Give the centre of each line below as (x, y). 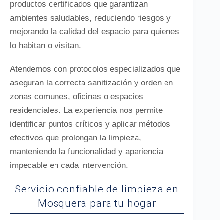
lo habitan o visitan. (45, 45)
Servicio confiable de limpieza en (97, 189)
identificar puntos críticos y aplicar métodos (90, 124)
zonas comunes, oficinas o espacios (77, 96)
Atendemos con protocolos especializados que (95, 69)
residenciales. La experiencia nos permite (86, 110)
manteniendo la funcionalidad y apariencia (86, 151)
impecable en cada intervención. (69, 165)
